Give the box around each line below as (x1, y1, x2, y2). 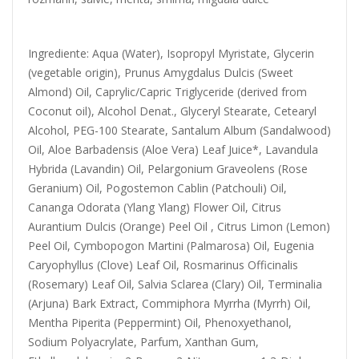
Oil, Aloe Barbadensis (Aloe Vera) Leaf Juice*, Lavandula (28, 142, 318, 157)
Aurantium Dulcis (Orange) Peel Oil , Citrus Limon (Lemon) (28, 219, 330, 234)
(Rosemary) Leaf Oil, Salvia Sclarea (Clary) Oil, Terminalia (28, 276, 322, 292)
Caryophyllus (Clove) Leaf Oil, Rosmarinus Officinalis (28, 257, 298, 272)
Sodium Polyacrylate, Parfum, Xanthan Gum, (28, 334, 259, 349)
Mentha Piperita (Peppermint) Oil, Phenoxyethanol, (28, 315, 292, 330)
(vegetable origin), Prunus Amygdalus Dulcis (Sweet (28, 65, 293, 80)
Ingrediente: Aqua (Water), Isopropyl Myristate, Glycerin (28, 46, 314, 61)
